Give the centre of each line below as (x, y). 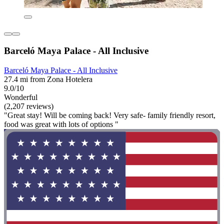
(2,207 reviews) (29, 106)
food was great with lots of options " (61, 124)
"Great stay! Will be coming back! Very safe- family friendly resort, (110, 115)
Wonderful (21, 97)
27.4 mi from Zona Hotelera (48, 79)
